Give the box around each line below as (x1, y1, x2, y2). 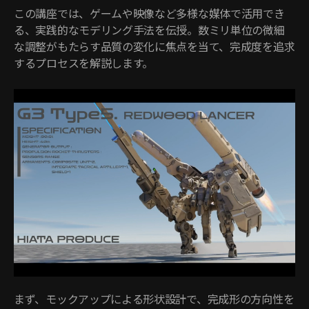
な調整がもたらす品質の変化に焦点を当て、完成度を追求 (14, 38, 295, 54)
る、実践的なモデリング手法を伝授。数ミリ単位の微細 (14, 21, 285, 38)
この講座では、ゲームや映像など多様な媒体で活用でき (14, 5, 285, 21)
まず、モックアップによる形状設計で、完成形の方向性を (14, 290, 295, 307)
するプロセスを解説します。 (14, 54, 154, 71)
